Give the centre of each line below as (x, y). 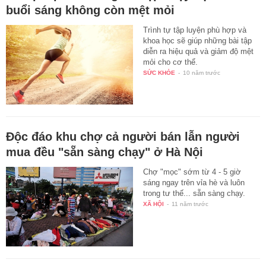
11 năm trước (190, 204)
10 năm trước (202, 73)
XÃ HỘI (154, 204)
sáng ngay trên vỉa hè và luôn (194, 182)
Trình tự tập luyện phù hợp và (195, 30)
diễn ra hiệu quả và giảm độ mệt (199, 52)
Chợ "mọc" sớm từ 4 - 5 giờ (192, 172)
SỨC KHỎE (159, 73)
